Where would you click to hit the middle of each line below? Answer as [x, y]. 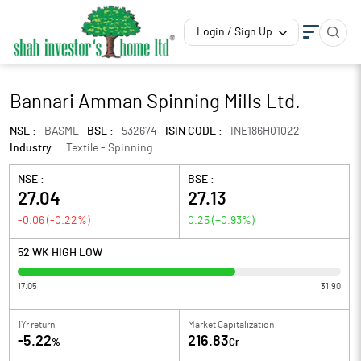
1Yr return [36, 325]
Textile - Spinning [109, 148]
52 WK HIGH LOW [60, 253]
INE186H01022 [265, 131]
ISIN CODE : [194, 131]
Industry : [34, 148]
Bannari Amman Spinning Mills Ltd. [155, 102]
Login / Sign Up [234, 32]
